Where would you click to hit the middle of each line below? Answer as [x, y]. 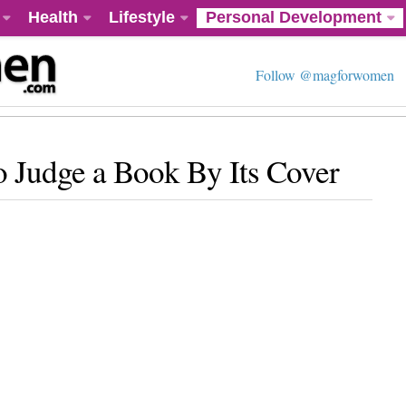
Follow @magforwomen [325, 75]
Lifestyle [142, 17]
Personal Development [294, 17]
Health [53, 17]
